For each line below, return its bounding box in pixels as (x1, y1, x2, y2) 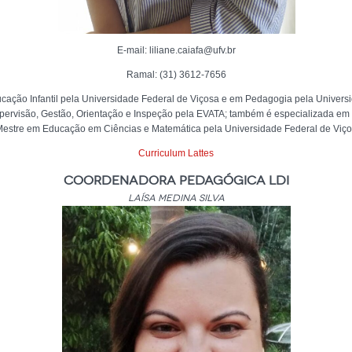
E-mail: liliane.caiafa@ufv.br (116, 45, 236, 56)
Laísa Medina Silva (127, 192, 225, 203)
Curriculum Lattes (138, 148, 214, 159)
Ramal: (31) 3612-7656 (126, 69, 226, 80)
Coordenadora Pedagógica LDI (63, 173, 289, 188)
